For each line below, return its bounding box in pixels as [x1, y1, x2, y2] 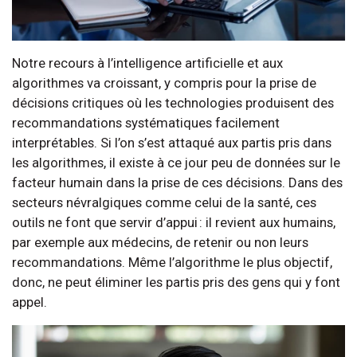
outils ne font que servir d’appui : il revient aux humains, [12, 214, 335, 230]
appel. [12, 293, 50, 310]
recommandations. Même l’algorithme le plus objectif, [12, 253, 332, 270]
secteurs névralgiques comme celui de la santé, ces [12, 194, 316, 210]
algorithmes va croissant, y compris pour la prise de [12, 74, 316, 91]
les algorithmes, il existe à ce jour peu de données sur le [12, 154, 340, 171]
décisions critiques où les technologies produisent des [12, 94, 334, 111]
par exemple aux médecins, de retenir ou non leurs [12, 233, 308, 250]
